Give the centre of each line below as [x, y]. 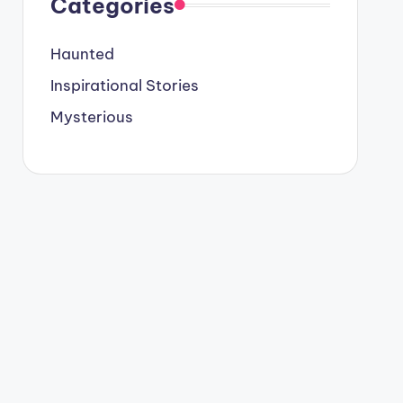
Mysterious [91, 116]
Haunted [82, 54]
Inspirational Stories [124, 85]
